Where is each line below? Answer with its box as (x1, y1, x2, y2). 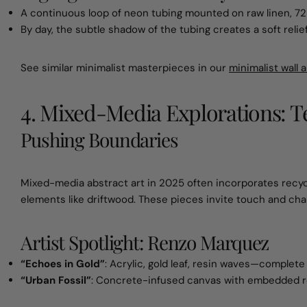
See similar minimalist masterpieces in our (21, 61, 229, 75)
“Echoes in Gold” (21, 257, 105, 271)
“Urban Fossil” (21, 273, 91, 287)
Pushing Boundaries (21, 127, 178, 152)
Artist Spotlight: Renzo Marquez (21, 230, 269, 255)
